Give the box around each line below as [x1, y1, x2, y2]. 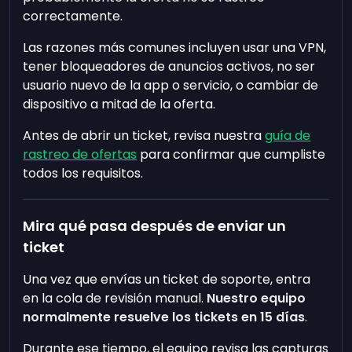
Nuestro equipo [207, 289, 306, 307]
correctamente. [23, 7, 123, 25]
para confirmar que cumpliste [137, 145, 326, 163]
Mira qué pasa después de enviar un [23, 216, 287, 236]
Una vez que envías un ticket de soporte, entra [23, 270, 311, 288]
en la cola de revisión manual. [23, 289, 207, 307]
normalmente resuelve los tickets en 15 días [23, 308, 306, 326]
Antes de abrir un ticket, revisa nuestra [23, 126, 266, 145]
